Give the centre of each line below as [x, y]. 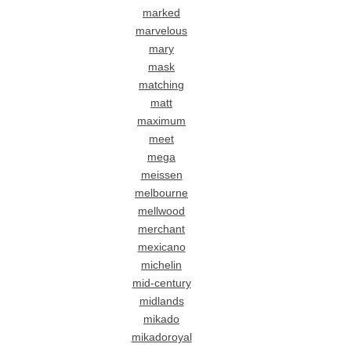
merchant [162, 229]
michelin [162, 265]
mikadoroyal [161, 337]
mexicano [161, 247]
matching [162, 85]
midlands [161, 301]
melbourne [162, 193]
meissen [161, 175]
